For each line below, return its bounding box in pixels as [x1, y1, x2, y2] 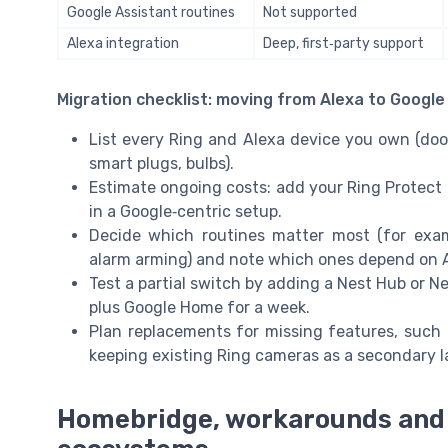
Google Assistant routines [67, 4, 235, 22]
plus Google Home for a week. [89, 298, 310, 318]
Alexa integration [67, 35, 179, 53]
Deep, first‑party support [263, 35, 424, 53]
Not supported [263, 4, 357, 22]
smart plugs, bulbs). [89, 154, 234, 174]
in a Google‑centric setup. [89, 202, 282, 222]
